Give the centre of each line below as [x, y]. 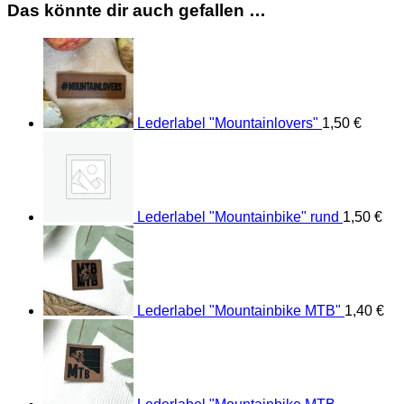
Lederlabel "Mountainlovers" [228, 123]
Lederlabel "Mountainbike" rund [238, 216]
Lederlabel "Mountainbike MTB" [239, 310]
